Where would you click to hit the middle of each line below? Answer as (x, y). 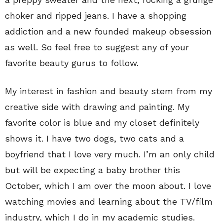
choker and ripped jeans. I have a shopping (96, 16)
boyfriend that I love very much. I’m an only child (110, 154)
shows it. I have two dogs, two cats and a (94, 138)
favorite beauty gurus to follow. (72, 63)
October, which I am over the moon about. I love (108, 186)
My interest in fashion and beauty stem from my (109, 91)
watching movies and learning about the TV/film (109, 202)
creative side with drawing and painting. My (97, 107)
